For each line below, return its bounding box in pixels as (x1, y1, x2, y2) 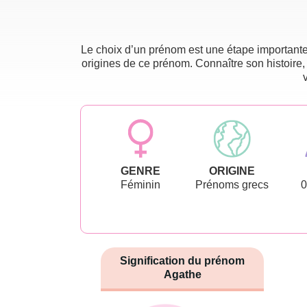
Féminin (120, 178, 160, 191)
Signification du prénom (120, 254, 245, 267)
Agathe (163, 268, 201, 280)
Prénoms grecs (195, 178, 269, 191)
